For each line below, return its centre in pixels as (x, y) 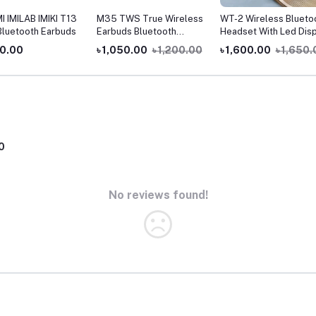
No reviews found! (158, 195)
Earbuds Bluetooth (136, 32)
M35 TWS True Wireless (150, 19)
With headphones (133, 57)
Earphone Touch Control (148, 44)
